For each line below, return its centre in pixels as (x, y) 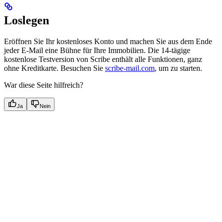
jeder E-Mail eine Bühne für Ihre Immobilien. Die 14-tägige (97, 50)
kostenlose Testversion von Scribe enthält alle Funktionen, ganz (103, 59)
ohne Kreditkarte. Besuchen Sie (55, 68)
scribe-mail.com (130, 68)
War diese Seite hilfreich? (44, 85)
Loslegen (27, 20)
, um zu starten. (178, 68)
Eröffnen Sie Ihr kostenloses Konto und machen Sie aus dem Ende (108, 41)
